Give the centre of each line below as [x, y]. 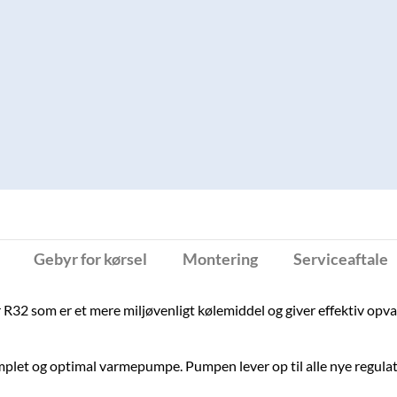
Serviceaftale [340, 259]
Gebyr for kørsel [90, 259]
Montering [220, 259]
